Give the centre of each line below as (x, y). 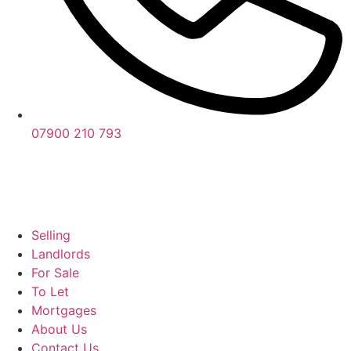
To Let (50, 291)
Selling (51, 235)
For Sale (55, 273)
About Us (59, 329)
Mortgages (64, 310)
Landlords (61, 254)
